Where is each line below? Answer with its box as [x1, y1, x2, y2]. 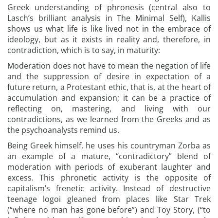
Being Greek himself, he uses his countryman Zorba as [7, 140, 211, 151]
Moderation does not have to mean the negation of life [7, 60, 211, 71]
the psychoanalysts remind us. [7, 125, 119, 135]
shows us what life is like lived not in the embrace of [7, 23, 211, 34]
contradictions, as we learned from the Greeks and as [7, 114, 211, 125]
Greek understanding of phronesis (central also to [7, 2, 211, 13]
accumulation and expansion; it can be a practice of [7, 92, 211, 103]
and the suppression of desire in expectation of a [7, 71, 211, 82]
